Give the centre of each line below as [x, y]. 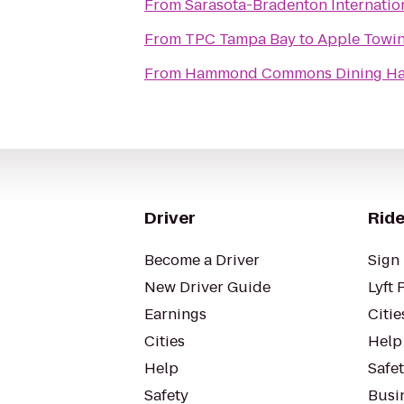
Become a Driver [202, 260]
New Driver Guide [207, 287]
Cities [165, 341]
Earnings [175, 314]
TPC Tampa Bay [240, 39]
